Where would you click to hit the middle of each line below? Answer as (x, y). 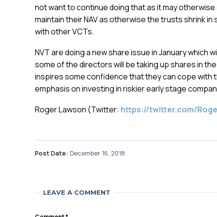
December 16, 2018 (97, 153)
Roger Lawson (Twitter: (78, 109)
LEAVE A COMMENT (77, 192)
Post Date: (52, 153)
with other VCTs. (64, 31)
